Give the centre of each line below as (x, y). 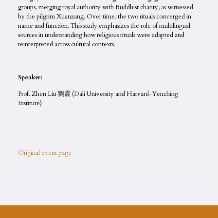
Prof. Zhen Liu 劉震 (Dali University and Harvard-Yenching (98, 94)
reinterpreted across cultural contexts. (66, 44)
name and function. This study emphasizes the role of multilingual (104, 26)
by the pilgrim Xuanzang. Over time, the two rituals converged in (104, 16)
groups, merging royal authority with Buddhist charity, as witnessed (105, 7)
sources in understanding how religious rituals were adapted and (101, 35)
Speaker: (30, 77)
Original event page (45, 153)
